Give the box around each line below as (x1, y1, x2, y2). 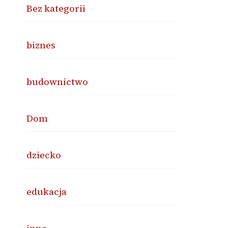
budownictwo (26, 75, 89, 88)
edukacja (26, 185, 67, 198)
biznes (26, 39, 56, 51)
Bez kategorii (26, 2, 86, 15)
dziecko (26, 149, 62, 161)
